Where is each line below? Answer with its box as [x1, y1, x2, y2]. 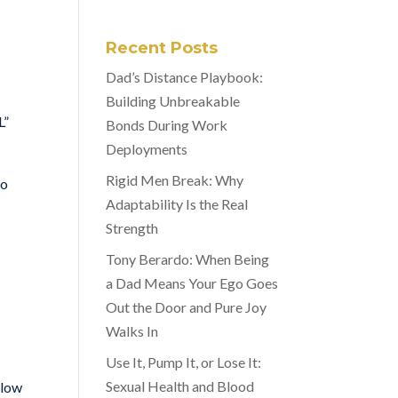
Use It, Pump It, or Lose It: [106, 353, 262, 370]
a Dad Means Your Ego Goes [106, 274, 279, 291]
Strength [106, 219, 159, 236]
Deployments [106, 139, 188, 157]
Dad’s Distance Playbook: [106, 68, 264, 85]
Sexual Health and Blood [106, 377, 255, 394]
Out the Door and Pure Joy [106, 298, 267, 315]
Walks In [106, 322, 159, 339]
